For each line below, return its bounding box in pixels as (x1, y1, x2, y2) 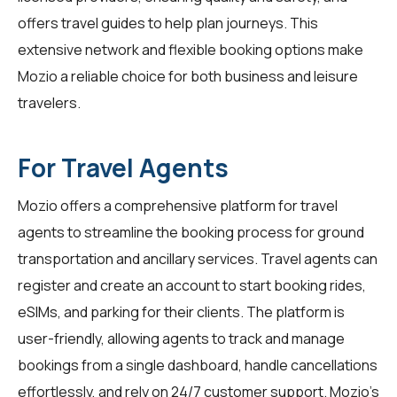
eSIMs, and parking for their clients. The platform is (18, 301, 345, 322)
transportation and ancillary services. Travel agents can (18, 248, 378, 269)
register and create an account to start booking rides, (18, 275, 366, 295)
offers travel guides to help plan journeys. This (18, 12, 318, 33)
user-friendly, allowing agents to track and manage (18, 328, 345, 348)
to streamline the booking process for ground (65, 222, 364, 242)
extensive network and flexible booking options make (18, 39, 363, 59)
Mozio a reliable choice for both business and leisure (18, 66, 358, 86)
